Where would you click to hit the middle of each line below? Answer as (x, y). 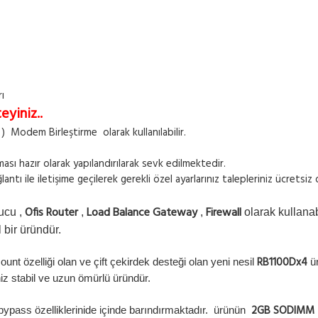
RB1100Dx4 (282, 263)
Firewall (224, 213)
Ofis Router (51, 213)
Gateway (175, 213)
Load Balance (118, 213)
